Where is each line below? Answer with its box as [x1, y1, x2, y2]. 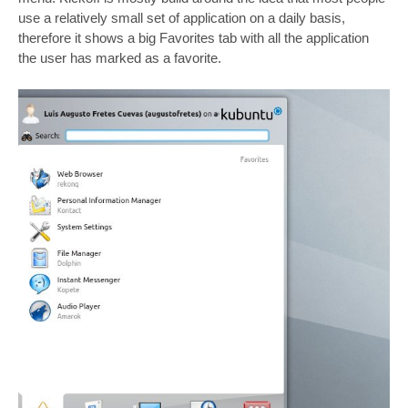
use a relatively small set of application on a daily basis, [18, 10, 345, 26]
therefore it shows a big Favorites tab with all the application [18, 30, 369, 46]
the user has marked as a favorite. [18, 50, 221, 66]
